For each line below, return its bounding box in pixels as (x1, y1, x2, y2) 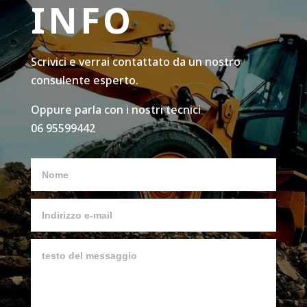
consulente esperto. (30, 72, 138, 88)
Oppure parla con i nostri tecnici (30, 101, 201, 117)
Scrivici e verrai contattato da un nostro (30, 53, 241, 69)
